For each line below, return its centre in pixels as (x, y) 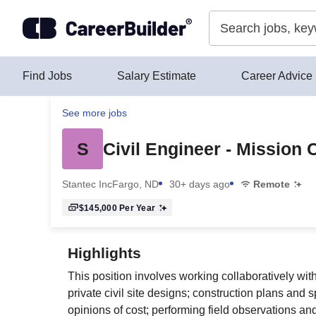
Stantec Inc (87, 184)
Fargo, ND (135, 184)
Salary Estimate (157, 76)
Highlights (104, 253)
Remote (272, 184)
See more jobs (95, 113)
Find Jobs (47, 76)
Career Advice (277, 76)
